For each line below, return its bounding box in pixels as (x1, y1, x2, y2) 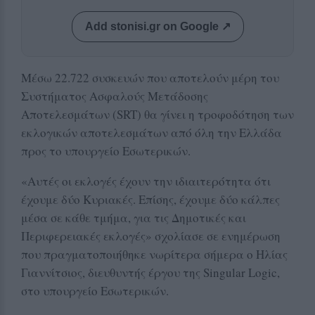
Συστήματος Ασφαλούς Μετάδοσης (21, 87, 208, 104)
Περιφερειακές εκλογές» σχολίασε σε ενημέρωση (21, 227, 281, 244)
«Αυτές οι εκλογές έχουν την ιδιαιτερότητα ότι (21, 172, 271, 189)
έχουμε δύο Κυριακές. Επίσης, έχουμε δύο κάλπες (21, 191, 280, 207)
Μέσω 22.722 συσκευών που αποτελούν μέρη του (21, 69, 279, 86)
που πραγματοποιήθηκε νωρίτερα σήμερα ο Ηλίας (21, 245, 288, 262)
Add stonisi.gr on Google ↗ (84, 20, 231, 32)
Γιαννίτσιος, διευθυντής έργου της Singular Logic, (21, 264, 280, 281)
